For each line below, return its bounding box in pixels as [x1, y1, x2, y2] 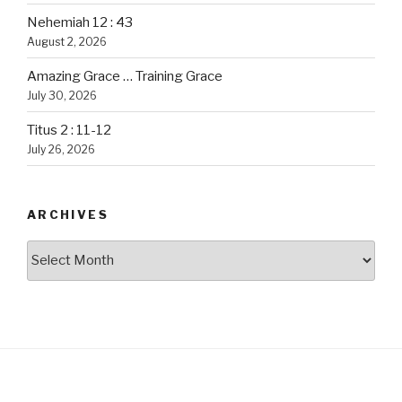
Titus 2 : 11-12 [27, 121, 111, 138]
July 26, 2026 [27, 142, 95, 156]
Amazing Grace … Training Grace [27, 67, 223, 84]
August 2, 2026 [27, 34, 107, 48]
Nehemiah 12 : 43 [27, 13, 133, 31]
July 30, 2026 [27, 88, 97, 102]
